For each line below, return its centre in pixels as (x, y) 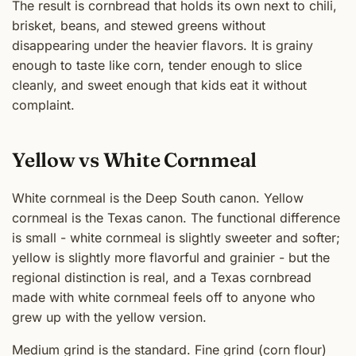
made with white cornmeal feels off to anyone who (164, 297)
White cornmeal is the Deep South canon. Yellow (158, 197)
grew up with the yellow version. (109, 317)
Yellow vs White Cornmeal (135, 160)
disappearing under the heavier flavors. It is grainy (163, 46)
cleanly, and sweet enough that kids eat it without (159, 85)
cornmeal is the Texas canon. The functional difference (176, 217)
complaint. (43, 105)
